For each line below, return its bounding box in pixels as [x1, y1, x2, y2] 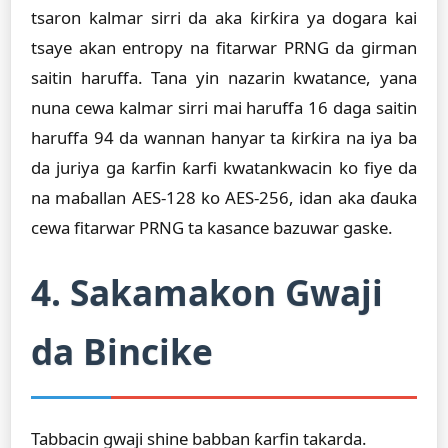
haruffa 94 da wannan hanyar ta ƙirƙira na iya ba [31, 126, 417, 149]
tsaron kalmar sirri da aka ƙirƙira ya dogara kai [31, 6, 417, 29]
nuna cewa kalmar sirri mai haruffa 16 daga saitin [31, 96, 417, 119]
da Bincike [31, 327, 213, 375]
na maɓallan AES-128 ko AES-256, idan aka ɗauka [31, 186, 417, 209]
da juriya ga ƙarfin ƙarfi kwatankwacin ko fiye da [31, 156, 417, 179]
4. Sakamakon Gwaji [31, 268, 383, 316]
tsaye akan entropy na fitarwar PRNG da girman [31, 36, 417, 59]
